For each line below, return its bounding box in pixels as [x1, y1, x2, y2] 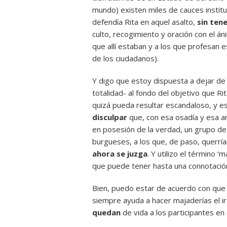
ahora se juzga [92, 148, 147, 159]
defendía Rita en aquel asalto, [92, 17, 197, 27]
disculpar [92, 112, 129, 122]
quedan [92, 207, 121, 217]
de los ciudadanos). [92, 53, 159, 63]
